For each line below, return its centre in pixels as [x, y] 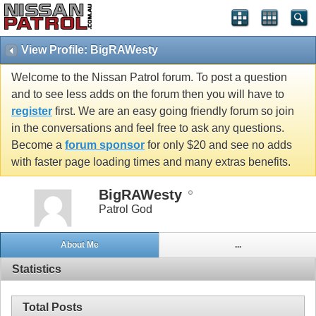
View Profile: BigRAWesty [90, 50]
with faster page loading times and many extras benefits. [151, 162]
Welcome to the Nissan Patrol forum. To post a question [149, 78]
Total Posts [53, 307]
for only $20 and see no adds [218, 145]
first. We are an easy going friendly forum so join [173, 111]
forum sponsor [105, 145]
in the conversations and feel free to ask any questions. [148, 128]
